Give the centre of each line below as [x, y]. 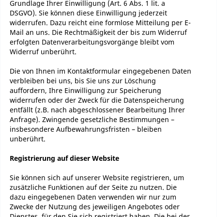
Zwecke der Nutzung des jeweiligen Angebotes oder [95, 207]
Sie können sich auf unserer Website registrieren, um [97, 178]
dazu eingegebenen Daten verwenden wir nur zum [93, 197]
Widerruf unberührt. [43, 52]
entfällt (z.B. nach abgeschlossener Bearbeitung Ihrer [97, 110]
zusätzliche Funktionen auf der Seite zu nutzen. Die [93, 187]
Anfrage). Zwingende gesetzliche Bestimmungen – [92, 119]
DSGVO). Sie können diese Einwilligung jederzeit [88, 13]
